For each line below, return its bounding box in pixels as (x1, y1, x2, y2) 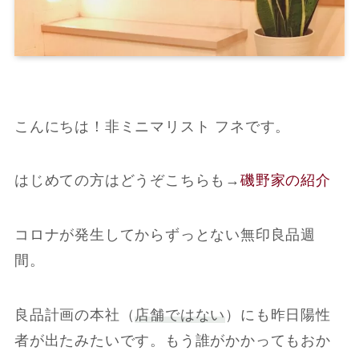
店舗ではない (135, 306, 226, 323)
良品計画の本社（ (14, 306, 135, 323)
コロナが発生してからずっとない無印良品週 (14, 227, 317, 244)
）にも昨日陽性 (225, 306, 331, 323)
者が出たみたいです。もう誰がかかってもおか (14, 332, 331, 349)
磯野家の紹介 (240, 172, 331, 189)
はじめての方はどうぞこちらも (14, 172, 226, 189)
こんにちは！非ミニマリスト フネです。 (14, 118, 291, 135)
